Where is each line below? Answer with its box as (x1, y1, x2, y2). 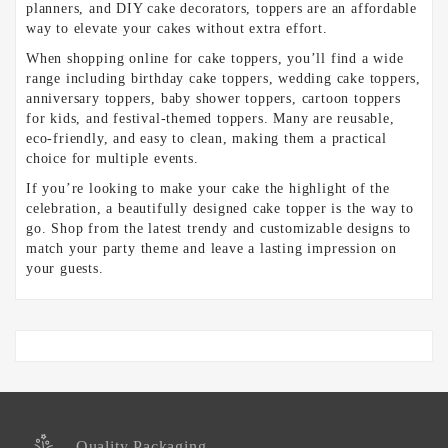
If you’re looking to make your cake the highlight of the (26, 181, 390, 197)
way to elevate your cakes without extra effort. (26, 21, 328, 37)
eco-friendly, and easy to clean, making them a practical (26, 131, 387, 147)
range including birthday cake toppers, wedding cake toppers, (26, 71, 421, 87)
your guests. (26, 261, 104, 277)
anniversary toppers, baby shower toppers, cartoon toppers (26, 91, 401, 107)
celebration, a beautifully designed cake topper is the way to (26, 201, 414, 217)
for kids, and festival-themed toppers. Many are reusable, (26, 111, 395, 127)
